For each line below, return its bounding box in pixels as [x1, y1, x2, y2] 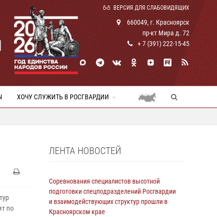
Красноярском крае [49, 208, 105, 216]
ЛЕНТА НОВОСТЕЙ [49, 145, 121, 156]
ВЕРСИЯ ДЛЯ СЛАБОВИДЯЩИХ [113, 4, 189, 11]
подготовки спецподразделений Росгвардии [49, 187, 176, 195]
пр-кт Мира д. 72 [142, 29, 189, 37]
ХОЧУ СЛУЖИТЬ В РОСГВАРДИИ [17, 93, 109, 101]
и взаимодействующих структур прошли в [49, 198, 168, 205]
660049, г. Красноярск [125, 18, 189, 26]
